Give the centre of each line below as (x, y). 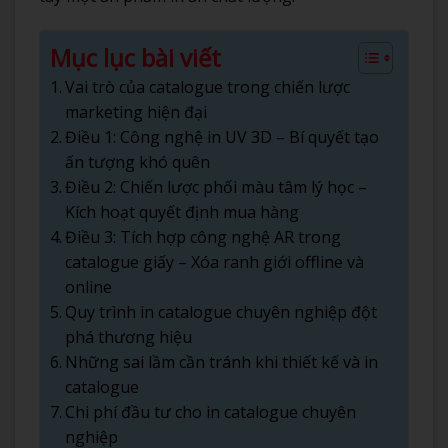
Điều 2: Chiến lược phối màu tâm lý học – (216, 186)
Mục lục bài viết (135, 57)
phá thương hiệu (129, 336)
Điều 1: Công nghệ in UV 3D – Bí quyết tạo (222, 136)
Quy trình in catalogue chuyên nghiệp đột (221, 311)
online (89, 286)
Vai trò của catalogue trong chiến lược (208, 86)
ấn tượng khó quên (138, 161)
